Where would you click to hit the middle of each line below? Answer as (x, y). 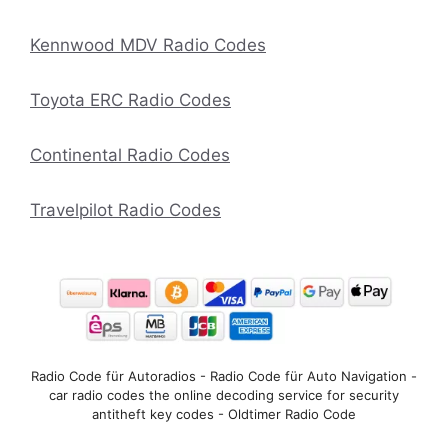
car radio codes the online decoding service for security (224, 395)
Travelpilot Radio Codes (125, 209)
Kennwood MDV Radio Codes (148, 44)
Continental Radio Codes (130, 154)
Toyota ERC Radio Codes (130, 99)
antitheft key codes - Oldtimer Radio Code (224, 414)
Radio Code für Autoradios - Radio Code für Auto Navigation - (224, 376)
